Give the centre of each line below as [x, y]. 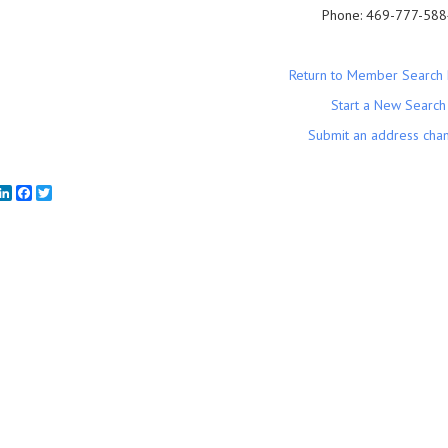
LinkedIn [36, 193]
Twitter [72, 193]
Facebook [60, 193]
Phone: [344, 15]
